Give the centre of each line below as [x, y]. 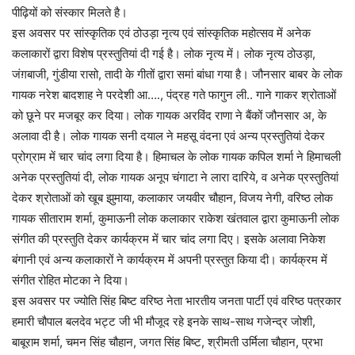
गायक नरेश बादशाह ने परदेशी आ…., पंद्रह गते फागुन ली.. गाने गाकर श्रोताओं [174, 94]
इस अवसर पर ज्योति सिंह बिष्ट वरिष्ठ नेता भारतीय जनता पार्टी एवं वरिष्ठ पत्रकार [177, 300]
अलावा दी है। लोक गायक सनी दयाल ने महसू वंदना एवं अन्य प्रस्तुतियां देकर [168, 136]
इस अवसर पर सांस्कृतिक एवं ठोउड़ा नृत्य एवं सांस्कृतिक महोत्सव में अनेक [161, 32]
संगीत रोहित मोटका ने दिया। [71, 280]
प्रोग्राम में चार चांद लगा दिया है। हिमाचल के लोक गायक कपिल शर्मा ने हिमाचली [176, 156]
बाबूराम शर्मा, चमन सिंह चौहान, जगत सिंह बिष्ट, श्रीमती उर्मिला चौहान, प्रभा [167, 342]
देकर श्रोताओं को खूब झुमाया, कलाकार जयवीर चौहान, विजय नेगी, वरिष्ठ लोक [172, 197]
